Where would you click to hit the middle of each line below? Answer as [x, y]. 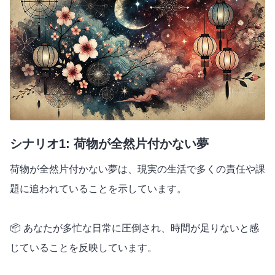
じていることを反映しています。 [83, 247]
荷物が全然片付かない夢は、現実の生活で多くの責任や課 [137, 169]
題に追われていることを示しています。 [98, 188]
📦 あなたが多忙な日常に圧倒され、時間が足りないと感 [134, 228]
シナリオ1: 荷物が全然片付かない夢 [109, 143]
